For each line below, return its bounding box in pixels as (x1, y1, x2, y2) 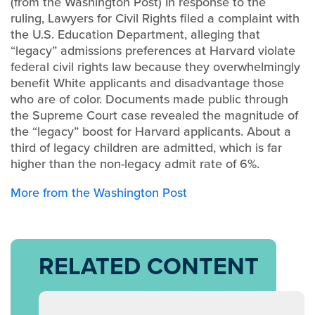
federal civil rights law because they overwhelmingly (11, 58, 300, 76)
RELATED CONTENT (39, 249, 259, 283)
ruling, (11, 9, 48, 27)
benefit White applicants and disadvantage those (11, 74, 284, 92)
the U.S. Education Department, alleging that (11, 25, 260, 44)
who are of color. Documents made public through (11, 90, 288, 108)
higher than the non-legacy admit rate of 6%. (11, 155, 259, 173)
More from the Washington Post (11, 184, 187, 202)
